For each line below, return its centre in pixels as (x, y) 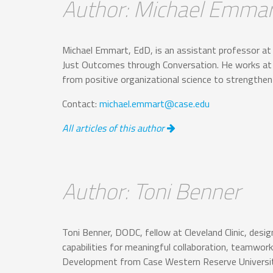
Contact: (81, 103)
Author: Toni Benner (151, 191)
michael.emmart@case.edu (154, 103)
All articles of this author (115, 128)
